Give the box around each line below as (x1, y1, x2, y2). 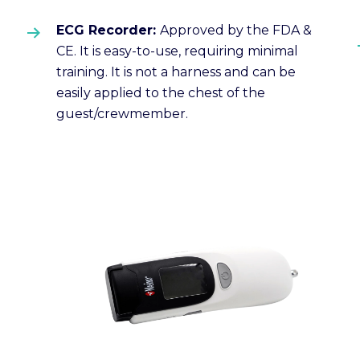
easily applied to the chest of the (56, 84, 266, 100)
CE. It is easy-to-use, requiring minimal (56, 43, 299, 59)
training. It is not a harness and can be (56, 63, 297, 80)
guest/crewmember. (56, 105, 189, 121)
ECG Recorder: (56, 22, 161, 38)
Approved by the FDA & (160, 22, 313, 38)
